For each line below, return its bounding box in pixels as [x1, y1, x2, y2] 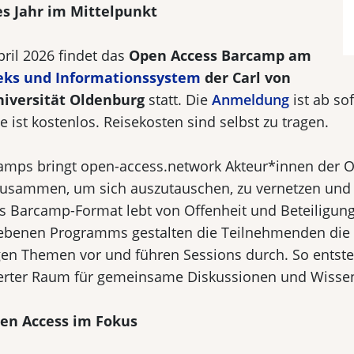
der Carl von [201, 68, 291, 87]
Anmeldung [212, 90, 289, 109]
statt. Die [145, 90, 212, 109]
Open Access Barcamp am [129, 46, 311, 65]
